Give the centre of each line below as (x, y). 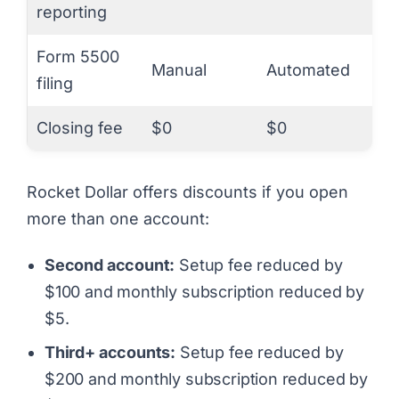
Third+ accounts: (110, 353)
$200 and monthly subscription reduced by (206, 379)
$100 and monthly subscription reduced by (204, 292)
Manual (179, 69)
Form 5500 (78, 56)
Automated (308, 69)
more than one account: (118, 218)
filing (55, 83)
